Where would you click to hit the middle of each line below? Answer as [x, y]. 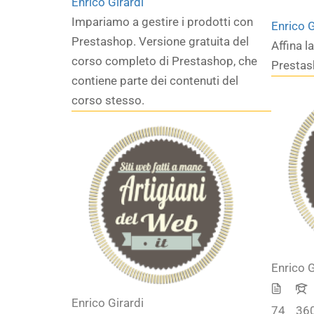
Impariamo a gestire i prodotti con [162, 22]
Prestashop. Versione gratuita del [160, 41]
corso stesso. [108, 100]
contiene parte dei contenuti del [155, 81]
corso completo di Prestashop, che [164, 61]
